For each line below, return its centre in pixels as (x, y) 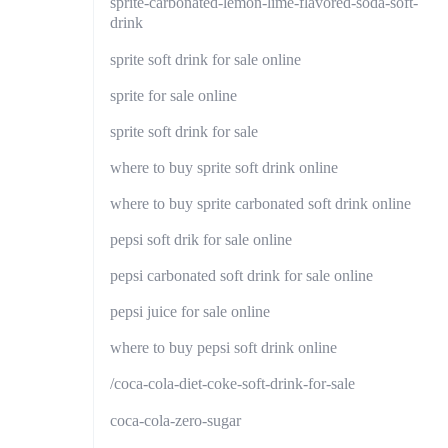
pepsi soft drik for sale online (201, 240)
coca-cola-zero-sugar (175, 420)
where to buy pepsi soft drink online (223, 348)
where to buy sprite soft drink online (224, 167)
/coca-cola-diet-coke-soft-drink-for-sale (232, 384)
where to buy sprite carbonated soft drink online (260, 203)
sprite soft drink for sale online (205, 59)
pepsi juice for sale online (190, 312)
